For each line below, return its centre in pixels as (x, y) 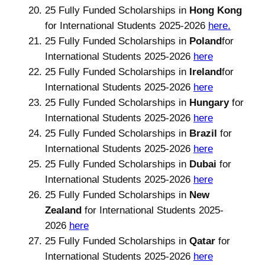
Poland (205, 41)
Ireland (205, 72)
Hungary (210, 102)
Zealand (64, 210)
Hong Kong (215, 10)
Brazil (204, 133)
